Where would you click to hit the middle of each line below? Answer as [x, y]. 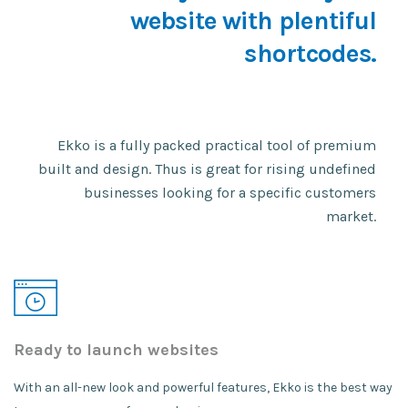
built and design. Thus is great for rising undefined [207, 169]
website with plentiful [253, 20]
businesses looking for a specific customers [230, 193]
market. [351, 216]
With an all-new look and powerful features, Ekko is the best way [203, 388]
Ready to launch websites [116, 350]
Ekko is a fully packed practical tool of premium [217, 145]
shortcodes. [310, 53]
